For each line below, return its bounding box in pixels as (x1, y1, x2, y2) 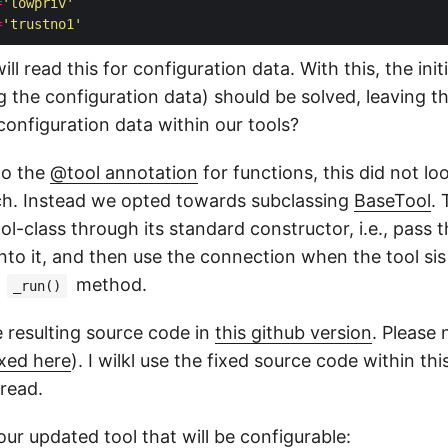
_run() (13, 278, 61, 295)
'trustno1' (2, 16, 82, 33)
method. (71, 274, 147, 296)
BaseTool (354, 190, 431, 212)
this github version (215, 322, 372, 344)
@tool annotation (50, 162, 198, 184)
